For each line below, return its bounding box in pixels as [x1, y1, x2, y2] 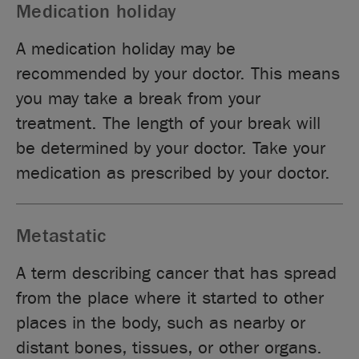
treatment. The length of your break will [16, 112, 321, 134]
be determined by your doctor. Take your [16, 137, 326, 159]
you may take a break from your [16, 87, 261, 109]
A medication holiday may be [16, 38, 236, 59]
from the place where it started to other [16, 287, 325, 309]
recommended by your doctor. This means [16, 63, 341, 84]
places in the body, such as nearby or [16, 312, 306, 333]
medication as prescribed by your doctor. [16, 162, 331, 184]
